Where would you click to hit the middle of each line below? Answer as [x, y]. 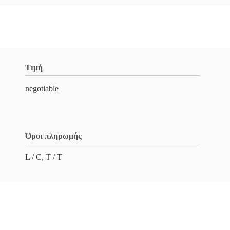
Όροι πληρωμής [53, 136]
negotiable [42, 89]
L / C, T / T [44, 157]
